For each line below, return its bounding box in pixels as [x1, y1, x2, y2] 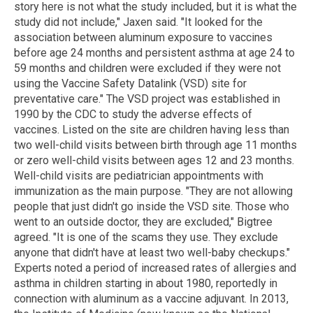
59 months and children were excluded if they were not [14, 61, 281, 75]
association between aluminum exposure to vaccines [14, 30, 272, 44]
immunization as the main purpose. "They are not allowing [14, 184, 293, 198]
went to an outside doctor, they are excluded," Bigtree [14, 214, 272, 228]
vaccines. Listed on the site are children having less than [14, 122, 289, 136]
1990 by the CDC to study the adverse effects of [14, 107, 252, 121]
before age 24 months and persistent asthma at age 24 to [14, 45, 295, 59]
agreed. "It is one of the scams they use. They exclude [14, 230, 278, 244]
